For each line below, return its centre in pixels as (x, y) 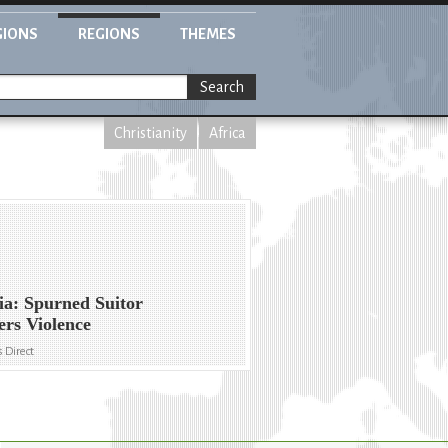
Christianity (150, 133)
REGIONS (109, 34)
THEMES (208, 34)
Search (222, 87)
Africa (227, 133)
